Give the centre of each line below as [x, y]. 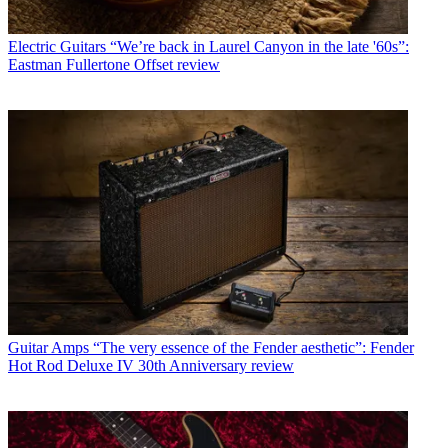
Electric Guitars [57, 46]
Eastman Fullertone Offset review [114, 64]
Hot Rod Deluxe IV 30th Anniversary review [151, 365]
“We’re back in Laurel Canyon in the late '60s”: [259, 46]
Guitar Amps [48, 347]
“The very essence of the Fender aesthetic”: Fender [253, 347]
